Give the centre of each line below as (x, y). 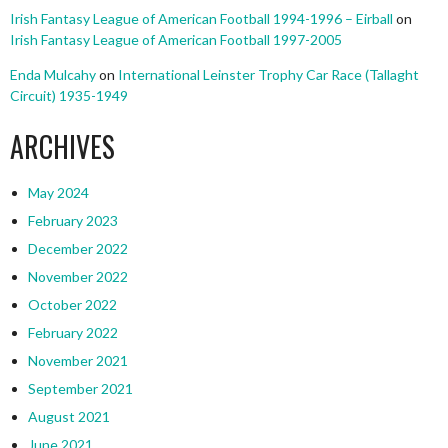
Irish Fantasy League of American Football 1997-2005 (176, 39)
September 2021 (80, 388)
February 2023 (72, 220)
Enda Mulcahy (53, 74)
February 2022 (72, 332)
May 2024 (58, 192)
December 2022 (77, 248)
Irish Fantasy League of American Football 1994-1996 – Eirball (201, 18)
